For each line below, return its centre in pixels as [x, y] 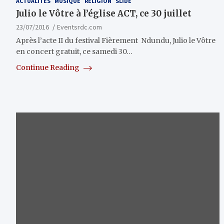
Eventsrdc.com [79, 27]
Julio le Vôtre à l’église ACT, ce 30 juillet [104, 14]
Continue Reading [48, 68]
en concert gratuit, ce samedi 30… [74, 52]
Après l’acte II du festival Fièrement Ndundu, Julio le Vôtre [116, 41]
